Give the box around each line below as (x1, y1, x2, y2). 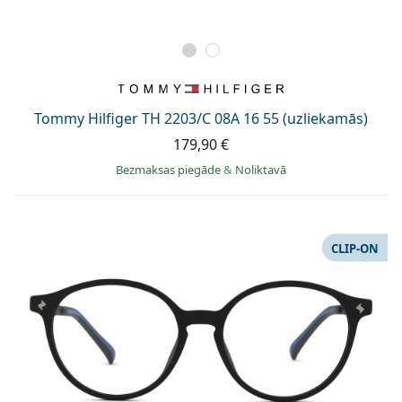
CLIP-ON (331, 240, 379, 257)
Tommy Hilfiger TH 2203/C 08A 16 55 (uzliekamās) (34, 109, 368, 129)
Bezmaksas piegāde (116, 162, 223, 179)
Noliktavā (235, 162, 286, 179)
